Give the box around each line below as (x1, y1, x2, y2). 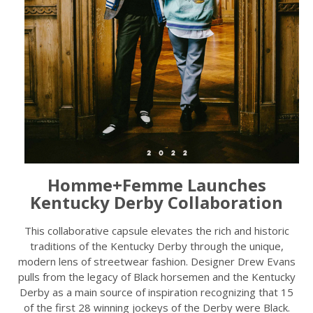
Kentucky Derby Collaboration (30, 191, 283, 214)
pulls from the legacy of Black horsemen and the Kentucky (17, 270, 296, 284)
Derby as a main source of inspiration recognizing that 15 (20, 285, 293, 300)
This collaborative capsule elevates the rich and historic (24, 224, 289, 238)
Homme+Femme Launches (47, 173, 266, 197)
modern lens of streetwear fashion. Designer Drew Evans (17, 254, 296, 269)
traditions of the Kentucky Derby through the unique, (29, 239, 284, 254)
